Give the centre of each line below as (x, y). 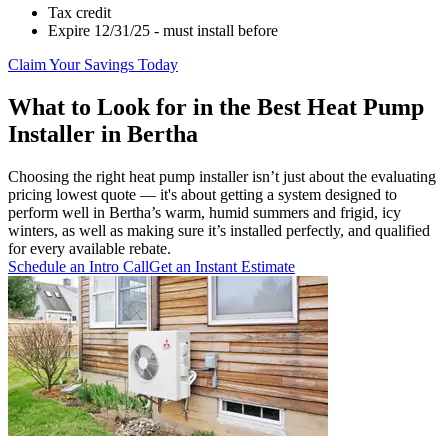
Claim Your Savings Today (93, 65)
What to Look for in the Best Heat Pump (216, 107)
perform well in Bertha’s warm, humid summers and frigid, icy (204, 213)
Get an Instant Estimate (222, 267)
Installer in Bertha (103, 134)
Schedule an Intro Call (78, 267)
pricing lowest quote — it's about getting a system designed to (202, 195)
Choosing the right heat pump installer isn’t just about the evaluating (222, 177)
